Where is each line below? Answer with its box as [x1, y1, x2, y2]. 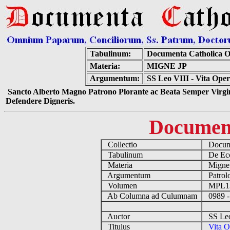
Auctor [101, 212, 134, 221]
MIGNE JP [146, 62, 187, 70]
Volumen [101, 181, 141, 190]
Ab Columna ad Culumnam [101, 191, 201, 200]
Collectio [101, 140, 141, 149]
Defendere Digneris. [6, 97, 75, 105]
